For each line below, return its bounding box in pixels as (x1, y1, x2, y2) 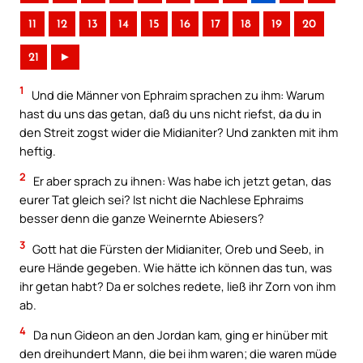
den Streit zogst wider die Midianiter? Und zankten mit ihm (19, 123, 338, 140)
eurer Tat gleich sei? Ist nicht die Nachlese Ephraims (19, 191, 304, 208)
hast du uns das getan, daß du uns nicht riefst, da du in (19, 105, 322, 122)
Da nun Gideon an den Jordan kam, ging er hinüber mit (31, 327, 328, 344)
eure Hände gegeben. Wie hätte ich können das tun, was (19, 258, 332, 275)
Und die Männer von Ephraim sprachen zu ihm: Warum (29, 86, 324, 103)
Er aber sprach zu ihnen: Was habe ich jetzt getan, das (31, 173, 331, 190)
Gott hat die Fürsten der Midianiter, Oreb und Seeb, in (30, 240, 324, 257)
